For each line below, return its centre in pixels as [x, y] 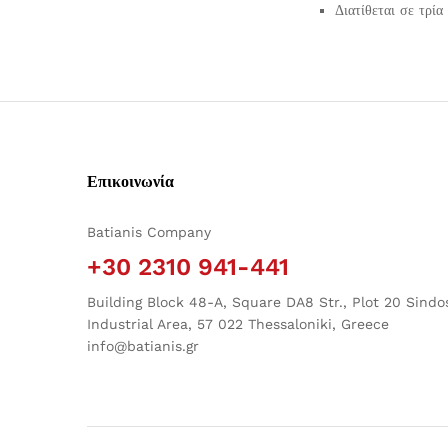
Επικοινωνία [130, 181]
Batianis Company [149, 231]
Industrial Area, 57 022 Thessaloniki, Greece [238, 323]
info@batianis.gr [143, 345]
